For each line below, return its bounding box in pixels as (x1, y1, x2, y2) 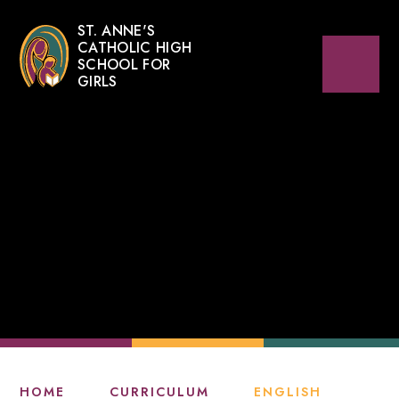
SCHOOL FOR (77, 54, 171, 75)
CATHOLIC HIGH (77, 37, 192, 58)
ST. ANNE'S (77, 20, 156, 41)
